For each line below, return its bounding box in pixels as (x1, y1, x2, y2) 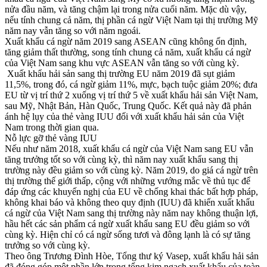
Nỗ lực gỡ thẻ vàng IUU (5, 132, 97, 143)
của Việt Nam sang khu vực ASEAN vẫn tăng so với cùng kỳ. (5, 57, 241, 68)
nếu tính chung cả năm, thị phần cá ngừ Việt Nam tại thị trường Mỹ (5, 14, 258, 25)
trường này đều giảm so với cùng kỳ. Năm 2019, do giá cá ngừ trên (5, 164, 258, 175)
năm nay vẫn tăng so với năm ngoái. (5, 25, 141, 36)
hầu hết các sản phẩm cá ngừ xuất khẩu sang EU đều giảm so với (5, 218, 250, 229)
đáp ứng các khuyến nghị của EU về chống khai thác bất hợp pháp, (5, 186, 258, 197)
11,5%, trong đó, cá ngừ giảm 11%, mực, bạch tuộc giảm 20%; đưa (5, 79, 257, 89)
